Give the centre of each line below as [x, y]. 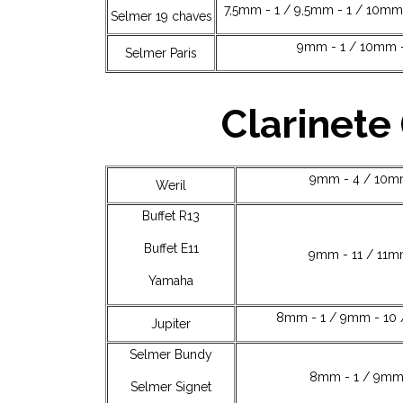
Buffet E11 [171, 249]
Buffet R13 [171, 216]
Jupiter [171, 324]
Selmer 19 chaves [161, 16]
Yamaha [171, 281]
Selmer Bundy [171, 355]
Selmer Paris [161, 53]
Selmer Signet [171, 387]
